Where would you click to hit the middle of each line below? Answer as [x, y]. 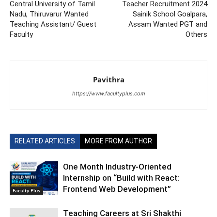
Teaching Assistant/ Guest [53, 24]
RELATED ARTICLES [45, 141]
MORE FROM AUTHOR [118, 141]
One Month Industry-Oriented [117, 167]
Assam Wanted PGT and [168, 24]
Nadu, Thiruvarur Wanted [49, 14]
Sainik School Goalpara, [170, 14]
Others [196, 34]
